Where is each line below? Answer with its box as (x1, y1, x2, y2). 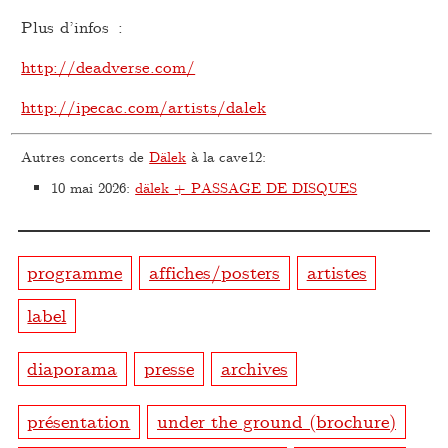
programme (27, 258, 123, 284)
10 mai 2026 (51, 178, 127, 198)
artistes (306, 258, 367, 284)
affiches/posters (149, 258, 281, 284)
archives (220, 354, 288, 380)
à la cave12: (186, 146, 267, 166)
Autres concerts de (21, 146, 150, 166)
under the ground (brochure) (157, 407, 397, 433)
